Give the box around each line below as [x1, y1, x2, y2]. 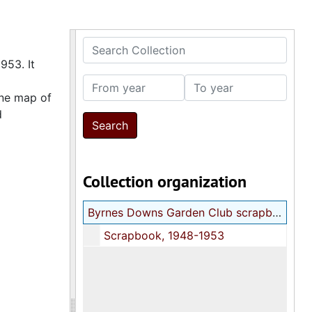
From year [81, 75, 136, 89]
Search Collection [81, 38, 175, 52]
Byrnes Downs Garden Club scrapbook [272, 205, 281, 219]
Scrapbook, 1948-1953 [103, 228, 224, 242]
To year [184, 75, 224, 89]
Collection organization [82, 171, 247, 192]
